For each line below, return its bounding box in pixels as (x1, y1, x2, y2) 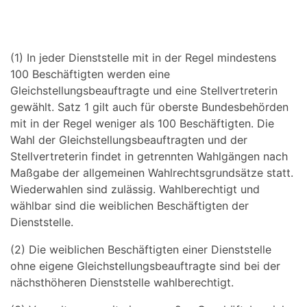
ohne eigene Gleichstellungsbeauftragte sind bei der (10, 259, 280, 273)
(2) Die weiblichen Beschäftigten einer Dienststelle (10, 243, 271, 256)
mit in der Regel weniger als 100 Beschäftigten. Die (10, 116, 274, 130)
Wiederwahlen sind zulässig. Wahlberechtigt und (10, 182, 260, 196)
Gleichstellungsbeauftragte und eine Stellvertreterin (10, 84, 278, 97)
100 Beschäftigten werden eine (10, 67, 170, 81)
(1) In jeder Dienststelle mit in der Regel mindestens (10, 51, 276, 64)
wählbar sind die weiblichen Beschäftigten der (10, 199, 249, 212)
